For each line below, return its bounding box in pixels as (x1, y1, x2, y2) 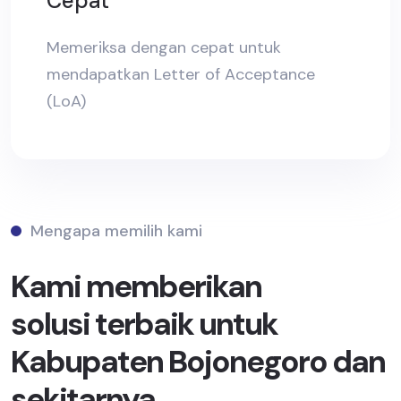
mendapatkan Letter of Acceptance (47, 64, 315, 86)
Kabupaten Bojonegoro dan (11, 341, 385, 383)
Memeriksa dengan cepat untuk (47, 37, 281, 59)
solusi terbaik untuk (11, 303, 277, 346)
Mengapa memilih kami (30, 220, 202, 243)
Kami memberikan (11, 266, 261, 308)
